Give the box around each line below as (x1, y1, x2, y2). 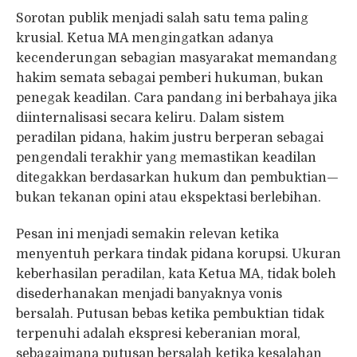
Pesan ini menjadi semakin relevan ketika (16, 226, 279, 241)
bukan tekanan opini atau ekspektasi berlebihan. (16, 190, 321, 205)
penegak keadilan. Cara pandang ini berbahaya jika (16, 90, 337, 105)
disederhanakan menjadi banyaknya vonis (16, 286, 282, 301)
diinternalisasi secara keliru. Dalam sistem (16, 110, 284, 125)
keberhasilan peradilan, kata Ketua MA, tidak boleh (16, 266, 336, 281)
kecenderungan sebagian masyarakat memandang (16, 50, 337, 65)
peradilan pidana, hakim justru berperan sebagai (16, 130, 324, 145)
